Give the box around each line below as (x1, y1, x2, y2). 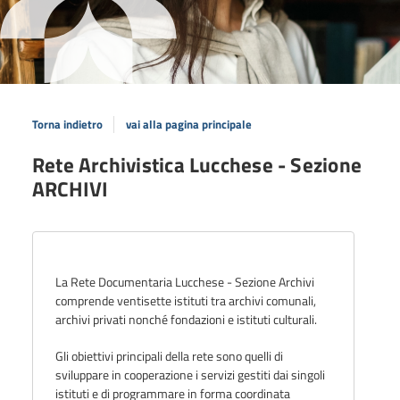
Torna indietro (31, 115, 103, 133)
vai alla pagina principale (126, 115, 253, 133)
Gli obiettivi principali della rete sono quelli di (54, 346, 283, 365)
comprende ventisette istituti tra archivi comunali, (54, 290, 316, 310)
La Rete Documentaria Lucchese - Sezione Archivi (54, 271, 314, 291)
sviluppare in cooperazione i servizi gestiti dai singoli (54, 364, 325, 384)
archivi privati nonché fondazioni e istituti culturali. (54, 309, 317, 329)
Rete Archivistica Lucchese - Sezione (31, 148, 362, 180)
